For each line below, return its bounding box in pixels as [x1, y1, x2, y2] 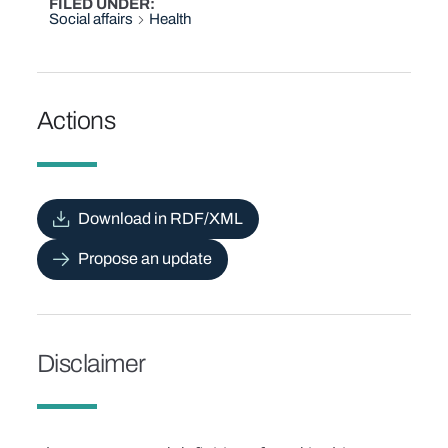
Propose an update [77, 250, 212, 268]
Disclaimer [36, 349, 146, 377]
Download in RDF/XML [77, 210, 243, 228]
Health [149, 11, 193, 28]
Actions [36, 107, 116, 135]
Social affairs [49, 11, 134, 28]
